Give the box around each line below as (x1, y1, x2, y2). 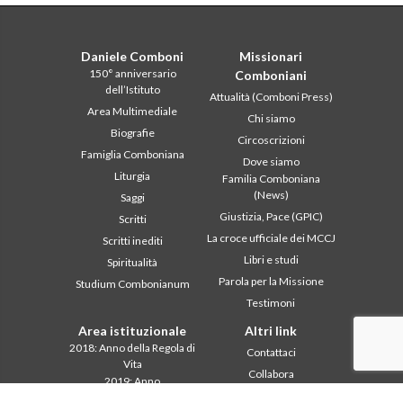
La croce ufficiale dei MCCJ (206, 231, 336, 245)
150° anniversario (88, 67, 176, 80)
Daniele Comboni (81, 49, 184, 64)
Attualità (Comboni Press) (209, 90, 333, 103)
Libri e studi (243, 253, 299, 266)
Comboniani (235, 67, 307, 83)
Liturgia (114, 169, 150, 183)
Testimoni (246, 296, 295, 309)
